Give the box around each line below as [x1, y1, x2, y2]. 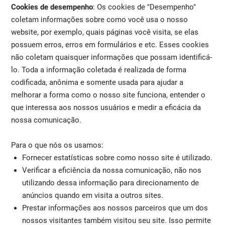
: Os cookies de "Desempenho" [93, 2, 196, 12]
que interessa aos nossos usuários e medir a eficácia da [11, 102, 201, 112]
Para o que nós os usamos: [11, 140, 104, 150]
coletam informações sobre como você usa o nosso [11, 15, 188, 24]
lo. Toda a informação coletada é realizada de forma [11, 65, 187, 74]
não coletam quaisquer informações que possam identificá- [11, 52, 212, 62]
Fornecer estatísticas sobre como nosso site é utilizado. [22, 153, 212, 162]
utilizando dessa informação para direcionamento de [22, 178, 199, 187]
